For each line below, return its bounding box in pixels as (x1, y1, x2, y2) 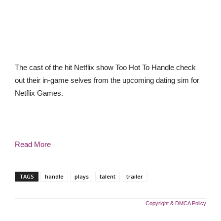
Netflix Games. (15, 89, 63, 97)
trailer (126, 173, 143, 180)
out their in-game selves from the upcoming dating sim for (15, 76, 199, 84)
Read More (15, 140, 51, 148)
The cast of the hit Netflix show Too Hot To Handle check (15, 63, 196, 72)
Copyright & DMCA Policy (146, 200, 206, 206)
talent (100, 173, 115, 180)
